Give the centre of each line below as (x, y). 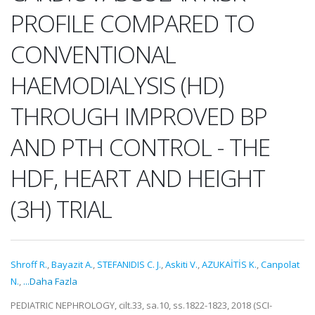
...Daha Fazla (50, 281)
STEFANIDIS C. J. (129, 264)
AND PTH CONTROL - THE (140, 147)
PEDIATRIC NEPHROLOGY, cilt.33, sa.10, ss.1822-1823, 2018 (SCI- (141, 305)
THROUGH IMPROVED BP (139, 116)
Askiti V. (181, 264)
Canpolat (280, 264)
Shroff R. (29, 264)
